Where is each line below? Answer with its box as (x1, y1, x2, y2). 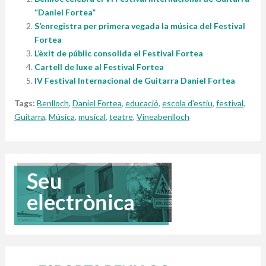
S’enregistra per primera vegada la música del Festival (34, 21, 245, 31)
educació (125, 98, 159, 109)
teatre (109, 112, 133, 122)
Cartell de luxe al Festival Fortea (34, 62, 164, 72)
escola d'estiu (161, 98, 213, 109)
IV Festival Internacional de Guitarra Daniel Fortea (34, 75, 235, 86)
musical (78, 112, 106, 122)
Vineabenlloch (136, 112, 189, 122)
